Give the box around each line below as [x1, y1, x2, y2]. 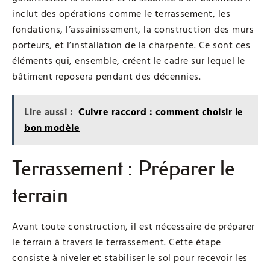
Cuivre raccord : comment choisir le [78, 105, 243, 119]
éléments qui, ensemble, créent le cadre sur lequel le [12, 54, 245, 67]
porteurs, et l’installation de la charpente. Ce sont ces [12, 38, 250, 52]
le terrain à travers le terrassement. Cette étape [12, 235, 221, 249]
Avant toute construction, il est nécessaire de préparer [12, 219, 255, 233]
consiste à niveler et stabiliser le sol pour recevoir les [12, 251, 248, 265]
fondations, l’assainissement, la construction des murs [12, 22, 254, 36]
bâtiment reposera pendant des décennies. [12, 69, 201, 83]
